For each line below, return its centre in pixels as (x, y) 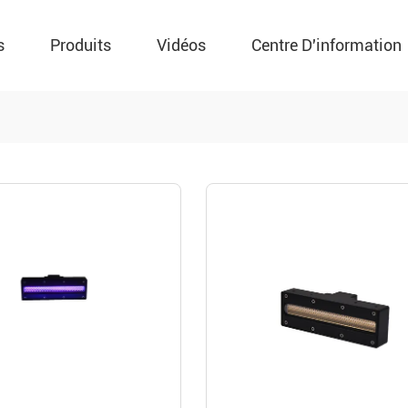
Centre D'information (326, 45)
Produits (81, 45)
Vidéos (181, 45)
